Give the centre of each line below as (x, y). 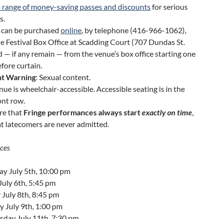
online (71, 30)
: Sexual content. (63, 77)
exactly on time (167, 112)
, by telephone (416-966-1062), (134, 30)
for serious (169, 7)
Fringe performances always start (83, 112)
